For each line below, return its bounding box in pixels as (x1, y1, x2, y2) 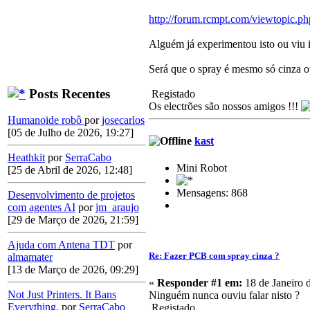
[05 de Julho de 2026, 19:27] (8, 127, 134, 139)
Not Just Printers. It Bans (8, 289, 116, 301)
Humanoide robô (8, 114, 84, 127)
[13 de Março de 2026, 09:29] (8, 264, 138, 276)
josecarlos (102, 114, 145, 127)
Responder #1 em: (157, 277, 242, 289)
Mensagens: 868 (176, 186, 248, 199)
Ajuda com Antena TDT (8, 239, 115, 251)
